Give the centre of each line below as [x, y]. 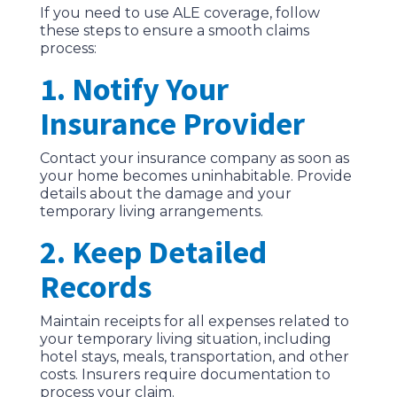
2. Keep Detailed [153, 253]
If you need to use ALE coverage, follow [179, 13]
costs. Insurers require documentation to [185, 375]
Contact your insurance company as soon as [194, 159]
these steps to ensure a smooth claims [174, 31]
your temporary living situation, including [185, 339]
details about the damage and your [165, 194]
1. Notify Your [134, 90]
